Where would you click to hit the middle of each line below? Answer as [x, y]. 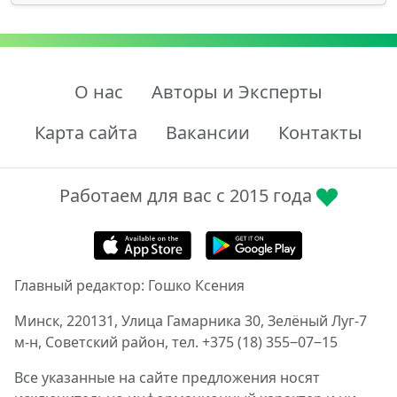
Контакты [320, 133]
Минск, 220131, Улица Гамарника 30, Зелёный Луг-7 [191, 321]
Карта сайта [86, 133]
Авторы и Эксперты [237, 92]
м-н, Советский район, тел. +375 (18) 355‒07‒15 [176, 343]
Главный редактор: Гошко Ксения [129, 286]
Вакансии [208, 133]
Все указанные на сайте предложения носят [167, 378]
